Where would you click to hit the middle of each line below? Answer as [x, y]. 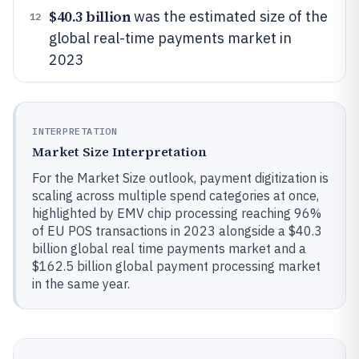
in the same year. [81, 284]
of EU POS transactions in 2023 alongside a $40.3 [177, 231]
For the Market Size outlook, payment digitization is [180, 178]
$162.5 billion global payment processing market [176, 266]
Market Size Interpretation [119, 151]
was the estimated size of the [230, 16]
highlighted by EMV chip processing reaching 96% [177, 213]
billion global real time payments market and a [169, 248]
